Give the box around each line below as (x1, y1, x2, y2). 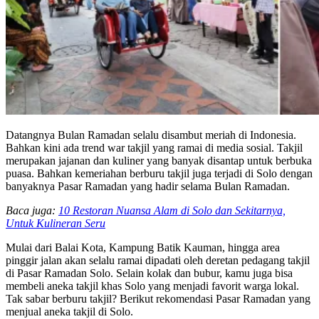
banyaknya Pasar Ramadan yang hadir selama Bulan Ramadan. (6, 179, 290, 192)
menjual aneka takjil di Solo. (6, 305, 133, 318)
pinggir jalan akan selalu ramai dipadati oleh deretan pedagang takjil (6, 253, 310, 266)
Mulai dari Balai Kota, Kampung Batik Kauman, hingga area (6, 241, 280, 253)
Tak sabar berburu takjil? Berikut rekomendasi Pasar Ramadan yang (6, 292, 310, 305)
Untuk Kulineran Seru (6, 216, 105, 229)
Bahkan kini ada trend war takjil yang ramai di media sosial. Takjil (6, 141, 303, 154)
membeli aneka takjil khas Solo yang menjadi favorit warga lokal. (6, 279, 299, 292)
